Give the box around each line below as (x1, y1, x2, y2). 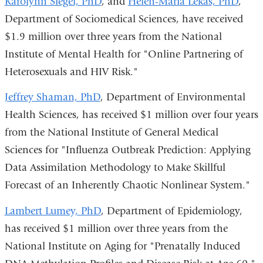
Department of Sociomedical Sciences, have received (4, 12, 243, 25)
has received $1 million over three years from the (4, 222, 228, 235)
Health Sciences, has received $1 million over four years (4, 109, 258, 122)
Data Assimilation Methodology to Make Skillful (4, 161, 225, 174)
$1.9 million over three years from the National (4, 30, 222, 43)
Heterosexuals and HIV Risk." (4, 65, 138, 78)
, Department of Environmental (100, 91, 245, 104)
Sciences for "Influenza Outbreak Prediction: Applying (4, 144, 251, 157)
